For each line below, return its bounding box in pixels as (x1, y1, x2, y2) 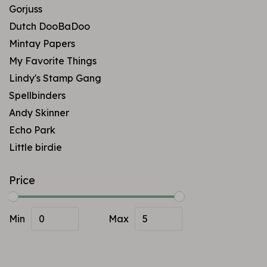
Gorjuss (9, 3, 42, 15)
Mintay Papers (9, 38, 75, 49)
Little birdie (9, 141, 62, 153)
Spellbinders (9, 89, 66, 101)
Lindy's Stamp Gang (9, 72, 101, 84)
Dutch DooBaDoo (9, 20, 90, 32)
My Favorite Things (9, 55, 97, 67)
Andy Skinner (9, 107, 69, 119)
